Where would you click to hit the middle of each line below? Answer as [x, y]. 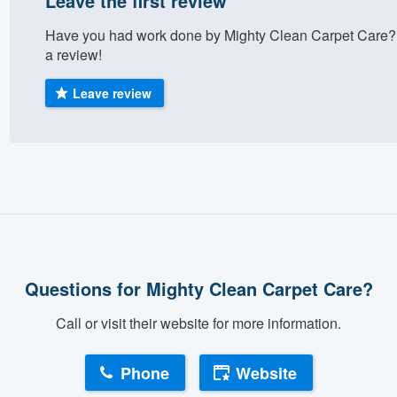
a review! [73, 54]
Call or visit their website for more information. [198, 323]
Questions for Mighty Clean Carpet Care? [198, 288]
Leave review [113, 93]
